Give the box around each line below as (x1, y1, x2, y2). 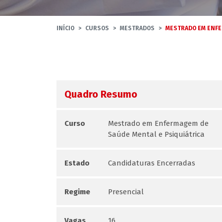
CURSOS (85, 25, 109, 32)
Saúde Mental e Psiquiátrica (108, 130, 205, 139)
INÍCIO (56, 25, 74, 32)
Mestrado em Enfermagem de (108, 119, 209, 128)
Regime (64, 187, 90, 196)
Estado (64, 159, 90, 167)
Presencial (108, 187, 144, 196)
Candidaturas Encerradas (108, 159, 196, 167)
